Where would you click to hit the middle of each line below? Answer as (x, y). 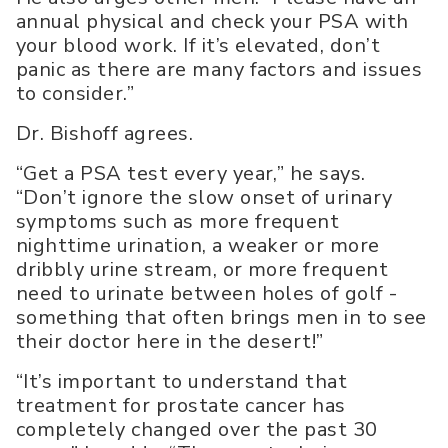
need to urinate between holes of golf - (207, 294)
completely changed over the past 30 (197, 430)
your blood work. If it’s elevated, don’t (198, 46)
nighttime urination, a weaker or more (198, 246)
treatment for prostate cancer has (181, 406)
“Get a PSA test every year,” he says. (191, 174)
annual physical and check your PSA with (212, 22)
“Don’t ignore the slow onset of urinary (204, 198)
